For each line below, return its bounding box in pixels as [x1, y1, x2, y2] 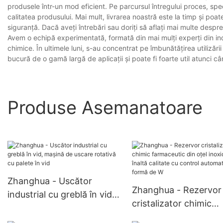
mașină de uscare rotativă [7, 203, 116, 214]
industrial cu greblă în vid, [7, 189, 114, 200]
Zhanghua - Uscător [7, 176, 92, 187]
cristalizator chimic [131, 198, 212, 209]
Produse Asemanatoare [7, 96, 203, 118]
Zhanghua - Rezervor [131, 185, 222, 196]
